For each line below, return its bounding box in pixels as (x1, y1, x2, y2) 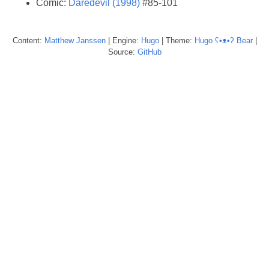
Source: (107, 47, 138, 56)
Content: (12, 35, 44, 45)
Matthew (44, 35, 74, 45)
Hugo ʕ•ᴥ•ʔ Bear (194, 35, 253, 45)
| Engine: (105, 35, 141, 45)
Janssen (76, 35, 106, 45)
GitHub (137, 47, 162, 56)
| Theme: (159, 35, 195, 45)
